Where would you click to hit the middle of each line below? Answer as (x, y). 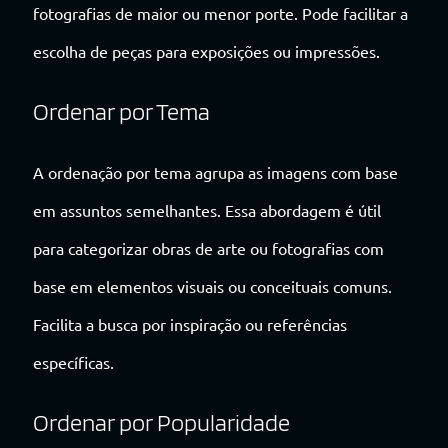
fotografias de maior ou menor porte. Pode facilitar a (220, 12)
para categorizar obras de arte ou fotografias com (208, 247)
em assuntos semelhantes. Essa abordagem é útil (207, 209)
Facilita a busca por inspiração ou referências (190, 323)
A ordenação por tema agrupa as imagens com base (215, 171)
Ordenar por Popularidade (161, 422)
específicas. (73, 361)
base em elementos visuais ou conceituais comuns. (212, 285)
